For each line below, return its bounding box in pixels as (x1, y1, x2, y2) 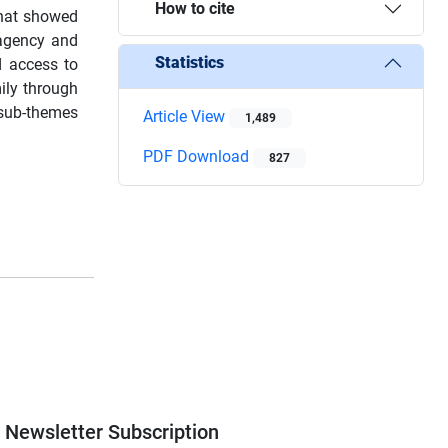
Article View (143, 106, 229, 126)
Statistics (155, 53, 224, 73)
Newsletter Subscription (5, 419, 220, 444)
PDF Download (143, 146, 253, 166)
